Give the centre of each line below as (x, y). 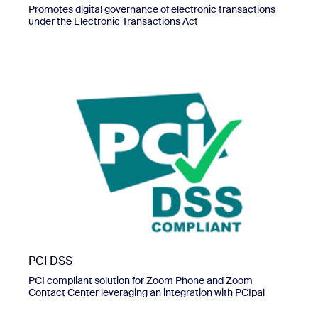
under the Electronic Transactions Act (113, 21)
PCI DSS (50, 261)
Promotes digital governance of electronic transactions (152, 9)
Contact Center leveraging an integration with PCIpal (147, 293)
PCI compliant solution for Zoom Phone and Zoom (141, 281)
